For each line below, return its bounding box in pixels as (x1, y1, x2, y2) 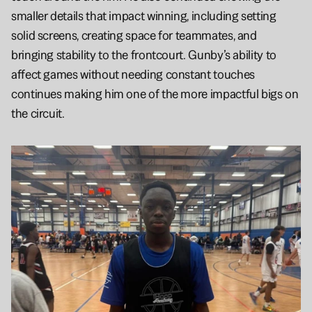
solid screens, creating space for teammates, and (11, 27, 257, 44)
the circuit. (11, 105, 65, 122)
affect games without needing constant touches (11, 66, 255, 83)
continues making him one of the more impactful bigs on (11, 86, 299, 102)
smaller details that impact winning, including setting (11, 8, 276, 24)
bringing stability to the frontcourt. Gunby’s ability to (11, 47, 276, 63)
